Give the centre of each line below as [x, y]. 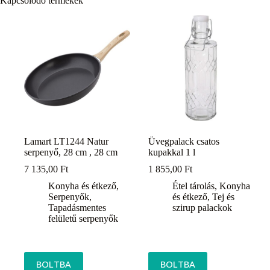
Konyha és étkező [82, 186]
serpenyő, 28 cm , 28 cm [71, 152]
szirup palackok [202, 208]
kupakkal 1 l [172, 152]
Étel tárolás [194, 186]
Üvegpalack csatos [184, 142]
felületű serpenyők [83, 219]
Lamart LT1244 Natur [66, 142]
